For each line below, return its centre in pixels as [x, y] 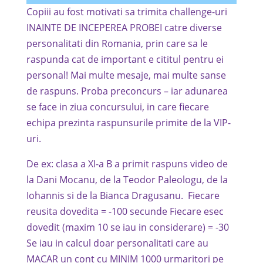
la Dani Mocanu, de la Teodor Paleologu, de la [127, 180]
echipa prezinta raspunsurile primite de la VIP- [128, 123]
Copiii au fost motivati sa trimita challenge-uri [127, 12]
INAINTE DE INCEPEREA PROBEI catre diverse [124, 28]
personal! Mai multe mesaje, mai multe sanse [126, 75]
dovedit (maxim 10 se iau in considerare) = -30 [127, 227]
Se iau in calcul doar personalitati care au [117, 243]
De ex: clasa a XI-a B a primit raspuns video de [127, 164]
